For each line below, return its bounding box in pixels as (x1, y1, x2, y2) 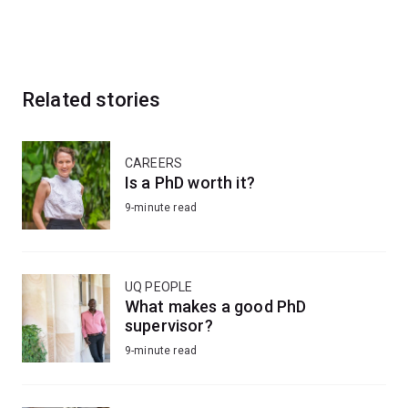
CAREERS (125, 156, 183, 171)
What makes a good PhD (125, 296, 307, 316)
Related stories (22, 87, 161, 111)
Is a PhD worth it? (125, 173, 255, 193)
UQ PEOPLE (125, 279, 193, 294)
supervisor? (125, 315, 213, 335)
